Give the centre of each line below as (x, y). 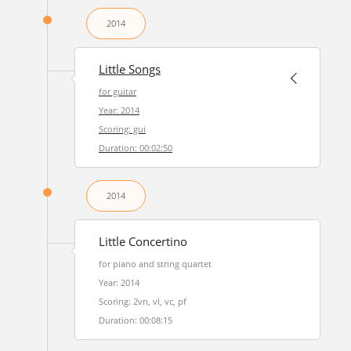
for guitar (117, 91)
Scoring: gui (122, 129)
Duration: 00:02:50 (135, 148)
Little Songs (129, 69)
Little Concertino (143, 242)
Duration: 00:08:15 (135, 320)
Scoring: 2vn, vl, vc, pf (142, 301)
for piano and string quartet (155, 264)
